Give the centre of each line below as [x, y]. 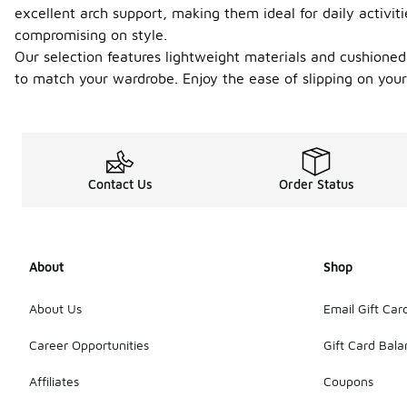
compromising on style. [91, 35]
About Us [55, 308]
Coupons [348, 381]
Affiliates [54, 381]
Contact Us [120, 184]
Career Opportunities [89, 344]
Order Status [316, 184]
